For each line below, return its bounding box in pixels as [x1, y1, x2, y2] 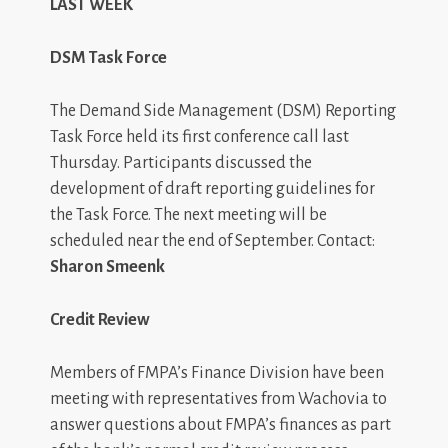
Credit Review [50, 310, 150, 329]
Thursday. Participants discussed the [50, 153, 312, 172]
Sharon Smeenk [50, 257, 165, 276]
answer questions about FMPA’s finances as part [50, 415, 391, 434]
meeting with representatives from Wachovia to [50, 389, 387, 408]
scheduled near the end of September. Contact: [50, 231, 375, 250]
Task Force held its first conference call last [50, 127, 349, 146]
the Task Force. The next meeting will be [50, 205, 327, 224]
